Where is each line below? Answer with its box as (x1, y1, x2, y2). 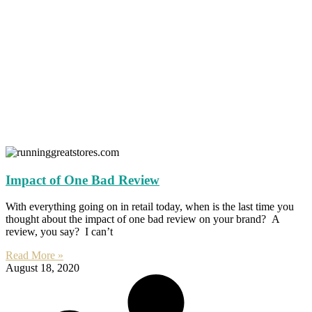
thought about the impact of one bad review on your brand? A (6, 213, 279, 226)
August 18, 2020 (6, 262, 79, 274)
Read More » (6, 249, 63, 262)
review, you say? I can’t (6, 226, 113, 238)
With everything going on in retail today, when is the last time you (6, 201, 294, 213)
